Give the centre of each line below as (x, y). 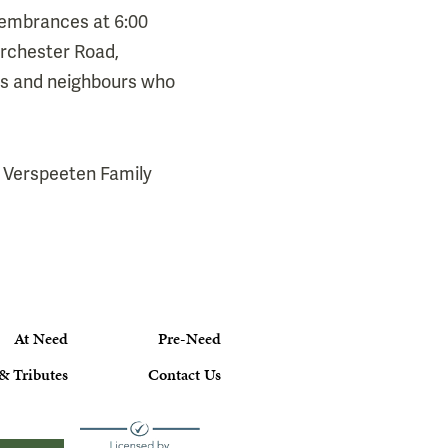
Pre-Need (189, 338)
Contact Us (184, 375)
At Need (40, 338)
